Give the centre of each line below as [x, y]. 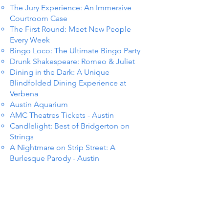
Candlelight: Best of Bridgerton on [70, 126]
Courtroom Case [39, 18]
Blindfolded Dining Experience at [68, 83]
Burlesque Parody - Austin [55, 158]
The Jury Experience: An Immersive [71, 8]
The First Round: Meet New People [70, 29]
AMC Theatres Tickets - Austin [62, 115]
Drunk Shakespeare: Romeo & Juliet [72, 61]
